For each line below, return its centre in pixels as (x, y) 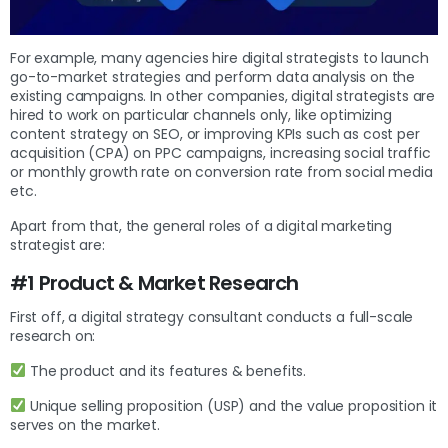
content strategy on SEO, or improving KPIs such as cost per (215, 133)
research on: (53, 335)
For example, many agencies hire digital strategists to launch (219, 57)
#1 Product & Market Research (156, 282)
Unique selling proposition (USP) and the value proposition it (231, 405)
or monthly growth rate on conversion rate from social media (221, 171)
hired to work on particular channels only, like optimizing (201, 114)
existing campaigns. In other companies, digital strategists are (223, 95)
